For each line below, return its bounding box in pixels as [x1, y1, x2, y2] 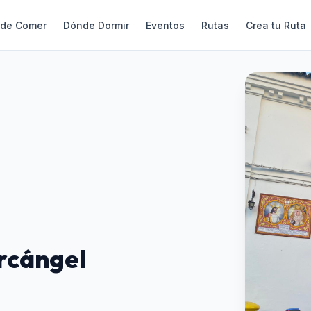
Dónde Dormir [63, 19, 129, 31]
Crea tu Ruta [246, 19, 306, 31]
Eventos [146, 19, 185, 31]
